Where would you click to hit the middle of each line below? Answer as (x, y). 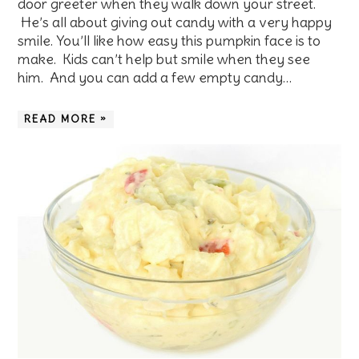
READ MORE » (66, 119)
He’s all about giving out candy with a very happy (175, 22)
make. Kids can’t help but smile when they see (164, 59)
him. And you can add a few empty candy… (155, 78)
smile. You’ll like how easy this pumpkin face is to (169, 41)
